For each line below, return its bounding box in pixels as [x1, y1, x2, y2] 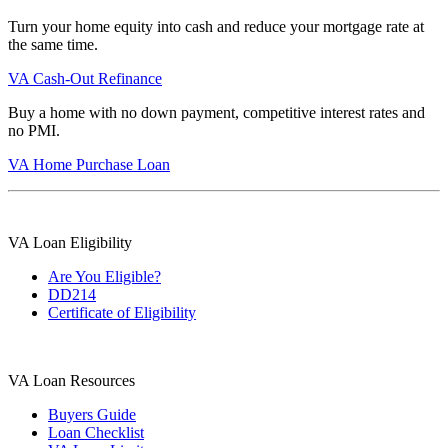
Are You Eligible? [48, 267, 161, 285]
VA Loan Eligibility [8, 233, 132, 251]
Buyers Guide [48, 405, 136, 423]
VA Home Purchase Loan [8, 155, 170, 173]
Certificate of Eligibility [48, 303, 196, 321]
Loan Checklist [48, 423, 144, 441]
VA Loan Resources [8, 371, 135, 389]
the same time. [8, 35, 98, 53]
